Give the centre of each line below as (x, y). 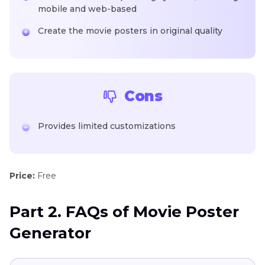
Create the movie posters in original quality (130, 31)
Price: (22, 176)
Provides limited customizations (107, 126)
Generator (50, 233)
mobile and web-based (87, 9)
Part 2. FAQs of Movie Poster (124, 212)
